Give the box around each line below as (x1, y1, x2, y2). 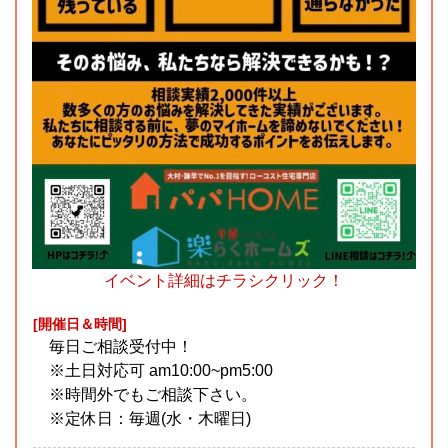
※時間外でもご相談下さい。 (49, 386, 257, 404)
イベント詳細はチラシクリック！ (104, 272, 344, 290)
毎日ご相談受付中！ (49, 338, 193, 356)
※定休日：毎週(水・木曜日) (49, 410, 251, 428)
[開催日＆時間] (33, 316, 127, 333)
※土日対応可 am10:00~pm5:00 (49, 362, 273, 380)
